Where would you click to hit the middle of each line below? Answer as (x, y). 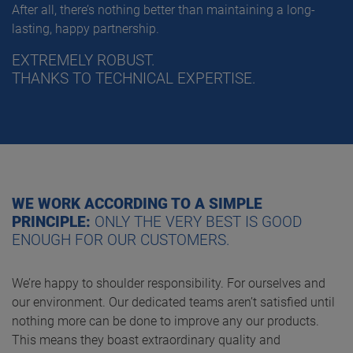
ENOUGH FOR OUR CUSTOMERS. (121, 240)
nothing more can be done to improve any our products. (165, 321)
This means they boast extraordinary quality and (146, 340)
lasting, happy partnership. (85, 29)
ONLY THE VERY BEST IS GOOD (198, 222)
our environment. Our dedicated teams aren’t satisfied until (173, 303)
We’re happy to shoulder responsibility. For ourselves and (169, 284)
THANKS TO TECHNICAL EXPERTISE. (134, 79)
